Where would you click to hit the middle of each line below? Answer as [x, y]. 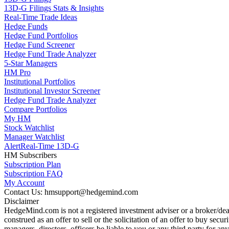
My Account [24, 183]
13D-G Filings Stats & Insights [54, 8]
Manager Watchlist [34, 137]
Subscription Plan [32, 164]
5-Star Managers [31, 63]
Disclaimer [21, 201]
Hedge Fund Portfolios [41, 36]
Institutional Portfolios [40, 82]
